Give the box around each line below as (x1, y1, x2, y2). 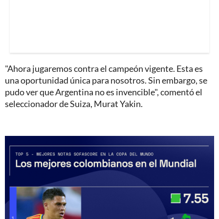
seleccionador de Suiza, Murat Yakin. (5, 98, 143, 109)
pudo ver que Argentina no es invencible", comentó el (5, 86, 202, 97)
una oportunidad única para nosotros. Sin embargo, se (5, 74, 207, 86)
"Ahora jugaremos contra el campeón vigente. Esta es (5, 63, 203, 74)
